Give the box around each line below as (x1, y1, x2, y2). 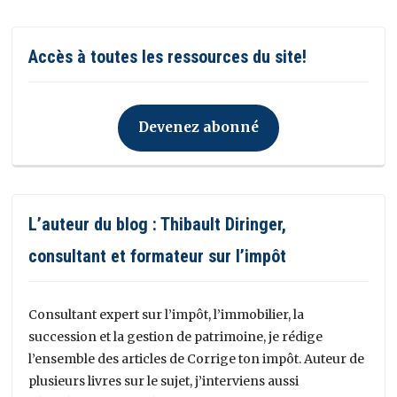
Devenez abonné (138, 119, 259, 136)
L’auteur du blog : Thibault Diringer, (28, 213, 287, 235)
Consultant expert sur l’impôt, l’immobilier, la (28, 306, 305, 323)
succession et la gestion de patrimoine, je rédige (28, 328, 323, 345)
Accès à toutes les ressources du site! (28, 45, 307, 67)
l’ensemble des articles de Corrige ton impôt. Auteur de (28, 350, 365, 367)
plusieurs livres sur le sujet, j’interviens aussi (28, 372, 300, 389)
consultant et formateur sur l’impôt (28, 245, 287, 267)
